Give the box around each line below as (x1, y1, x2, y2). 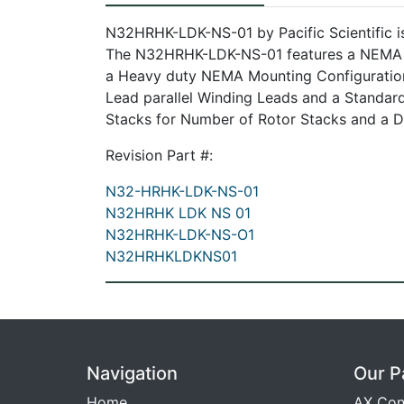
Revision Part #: (106, 146, 213, 164)
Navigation (87, 363, 178, 384)
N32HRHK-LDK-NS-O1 (106, 225, 254, 243)
